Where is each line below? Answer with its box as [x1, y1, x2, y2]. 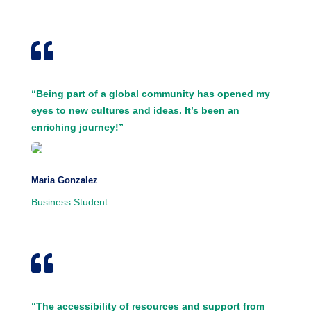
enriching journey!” [31, 121, 124, 133]
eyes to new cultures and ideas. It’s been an [31, 105, 239, 117]
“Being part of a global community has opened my [31, 88, 270, 100]
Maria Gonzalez [31, 175, 98, 186]
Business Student [31, 196, 108, 208]
